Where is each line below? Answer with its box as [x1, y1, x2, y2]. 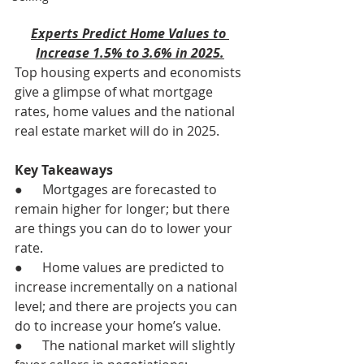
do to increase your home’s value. [15, 316, 221, 335]
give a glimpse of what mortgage [15, 82, 216, 101]
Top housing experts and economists [15, 63, 245, 81]
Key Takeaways [15, 160, 113, 179]
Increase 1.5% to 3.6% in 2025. [36, 43, 224, 62]
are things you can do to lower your [15, 219, 236, 237]
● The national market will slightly [15, 336, 238, 354]
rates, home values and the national [15, 102, 238, 120]
